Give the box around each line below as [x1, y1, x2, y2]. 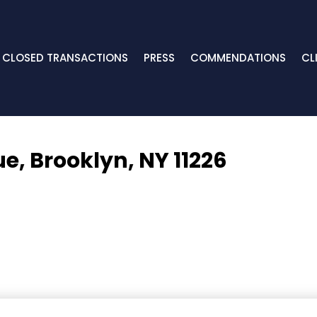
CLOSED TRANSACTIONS [1, 50, 128, 66]
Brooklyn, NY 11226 [30, 146, 227, 176]
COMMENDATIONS [190, 50, 286, 66]
